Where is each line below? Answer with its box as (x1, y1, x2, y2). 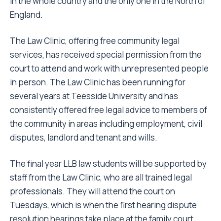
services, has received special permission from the (10, 49, 202, 61)
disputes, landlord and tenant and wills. (10, 132, 157, 144)
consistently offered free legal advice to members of (10, 104, 207, 116)
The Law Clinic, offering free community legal (10, 35, 180, 47)
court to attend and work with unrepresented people (10, 63, 209, 74)
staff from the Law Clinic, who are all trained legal (10, 172, 192, 184)
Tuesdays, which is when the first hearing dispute (10, 199, 197, 211)
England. (10, 9, 43, 21)
